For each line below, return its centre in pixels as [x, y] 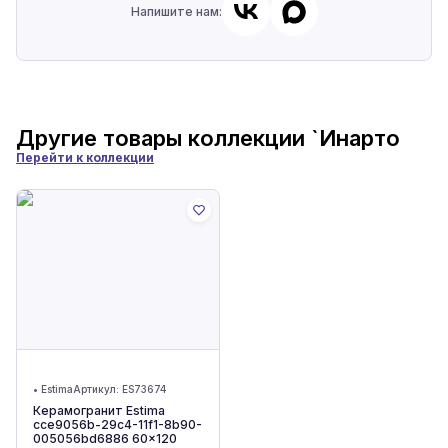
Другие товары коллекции [163, 138]
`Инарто [355, 138]
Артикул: [97, 389]
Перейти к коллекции [85, 157]
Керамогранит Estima [99, 410]
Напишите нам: [176, 11]
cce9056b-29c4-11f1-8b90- [117, 424]
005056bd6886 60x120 [105, 438]
